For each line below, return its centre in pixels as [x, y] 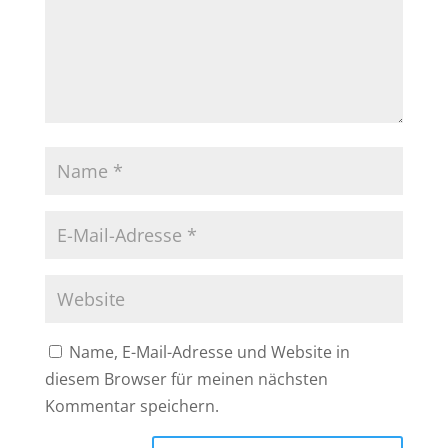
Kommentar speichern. [131, 405]
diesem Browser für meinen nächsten [186, 378]
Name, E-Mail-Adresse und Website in [209, 351]
